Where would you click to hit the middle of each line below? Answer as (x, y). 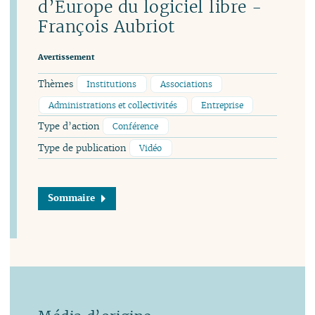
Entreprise (223, 105)
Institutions (112, 84)
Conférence (136, 127)
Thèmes (57, 84)
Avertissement (66, 57)
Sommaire (71, 198)
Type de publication (84, 148)
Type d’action (70, 127)
